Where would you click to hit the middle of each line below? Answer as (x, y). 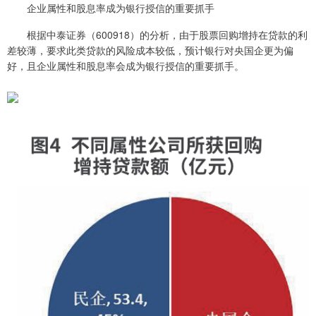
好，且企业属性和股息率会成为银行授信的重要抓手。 (126, 65)
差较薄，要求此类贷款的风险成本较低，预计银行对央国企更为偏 (150, 50)
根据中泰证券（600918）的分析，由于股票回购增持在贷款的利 (157, 34)
